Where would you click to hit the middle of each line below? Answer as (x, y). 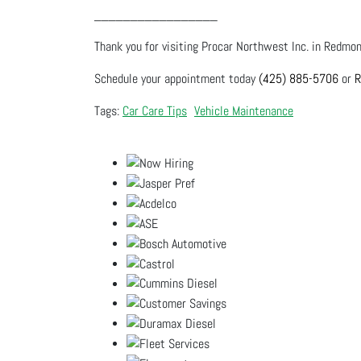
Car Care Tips (155, 111)
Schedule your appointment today (176, 79)
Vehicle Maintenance (244, 111)
